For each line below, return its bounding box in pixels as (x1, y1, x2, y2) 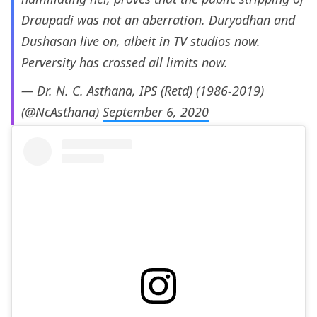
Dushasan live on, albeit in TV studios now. (21, 33, 260, 50)
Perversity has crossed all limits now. (21, 54, 228, 71)
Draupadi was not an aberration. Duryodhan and (21, 11, 295, 29)
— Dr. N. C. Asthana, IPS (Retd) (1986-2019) (21, 82, 264, 100)
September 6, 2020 (103, 103, 209, 121)
